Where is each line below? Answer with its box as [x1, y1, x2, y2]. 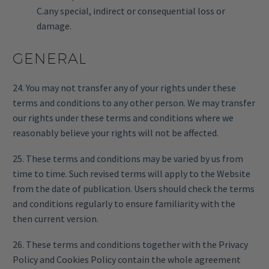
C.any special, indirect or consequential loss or [37, 4, 225, 17]
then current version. [13, 213, 98, 225]
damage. [37, 19, 71, 32]
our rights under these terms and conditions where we [13, 112, 234, 124]
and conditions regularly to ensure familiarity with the [13, 198, 235, 210]
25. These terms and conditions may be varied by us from [13, 153, 243, 165]
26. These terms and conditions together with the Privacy [13, 238, 248, 250]
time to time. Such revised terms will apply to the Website [13, 168, 250, 180]
